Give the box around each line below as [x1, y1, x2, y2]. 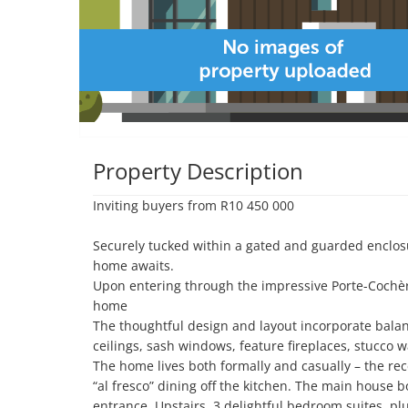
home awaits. [93, 257, 178, 274]
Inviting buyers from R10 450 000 [93, 197, 294, 214]
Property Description [93, 156, 303, 186]
